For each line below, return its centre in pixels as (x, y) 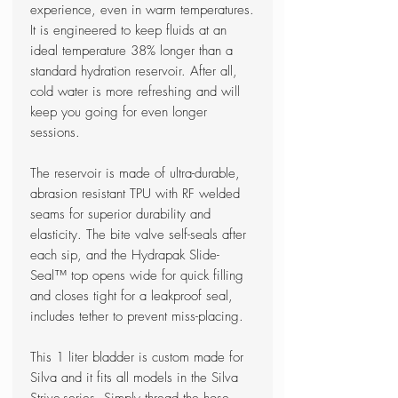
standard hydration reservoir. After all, (134, 72)
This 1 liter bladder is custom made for (137, 358)
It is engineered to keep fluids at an (128, 31)
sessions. (55, 133)
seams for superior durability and (120, 215)
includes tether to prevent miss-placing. (137, 317)
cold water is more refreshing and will (135, 92)
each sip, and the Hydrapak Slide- (125, 255)
